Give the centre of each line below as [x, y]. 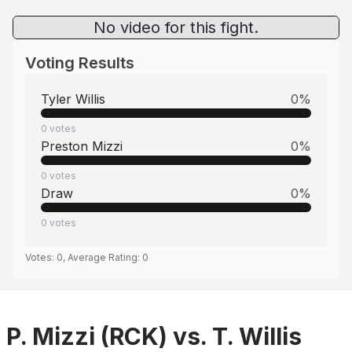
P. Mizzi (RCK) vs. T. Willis [154, 336]
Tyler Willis [73, 99]
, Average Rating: [103, 257]
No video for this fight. [176, 27]
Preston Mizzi [82, 146]
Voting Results [80, 63]
